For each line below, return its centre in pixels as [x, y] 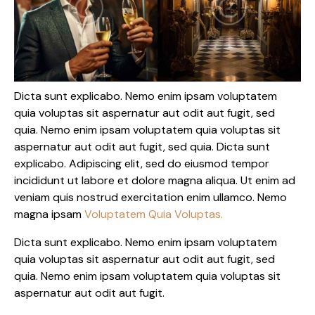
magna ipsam [49, 214]
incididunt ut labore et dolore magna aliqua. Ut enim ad [155, 181]
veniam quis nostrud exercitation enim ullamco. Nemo [150, 198]
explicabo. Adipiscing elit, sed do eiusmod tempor [142, 164]
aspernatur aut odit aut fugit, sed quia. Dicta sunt [142, 147]
